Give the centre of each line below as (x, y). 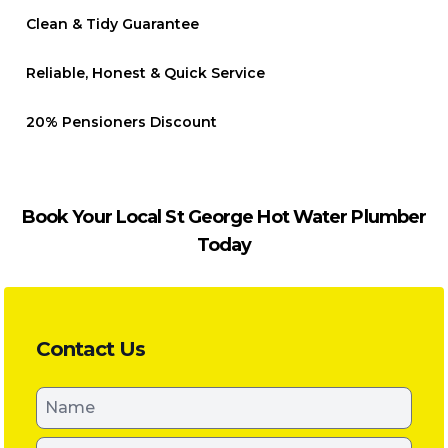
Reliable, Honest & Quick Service (145, 73)
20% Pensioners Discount (121, 122)
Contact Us (90, 349)
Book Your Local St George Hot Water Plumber (224, 217)
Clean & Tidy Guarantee (112, 24)
